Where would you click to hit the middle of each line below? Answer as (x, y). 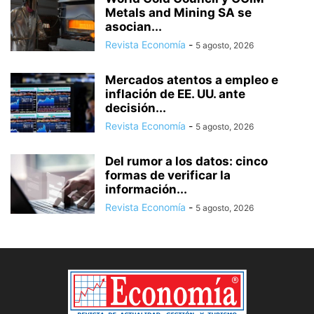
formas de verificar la (168, 175)
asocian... (134, 26)
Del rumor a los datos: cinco (186, 161)
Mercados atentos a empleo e (192, 80)
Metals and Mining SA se (178, 12)
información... (146, 189)
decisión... (136, 108)
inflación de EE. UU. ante (175, 94)
